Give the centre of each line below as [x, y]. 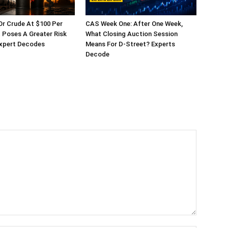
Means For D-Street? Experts [130, 44]
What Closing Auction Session [132, 34]
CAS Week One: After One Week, [134, 23]
